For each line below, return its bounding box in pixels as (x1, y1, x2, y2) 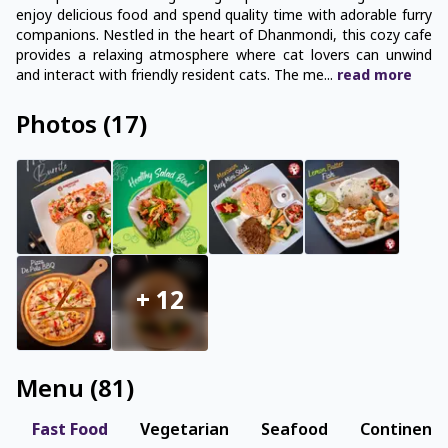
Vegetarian (140, 419, 229, 442)
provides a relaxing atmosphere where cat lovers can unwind (16, 46, 432, 66)
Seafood (261, 419, 328, 442)
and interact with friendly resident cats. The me (16, 66, 324, 86)
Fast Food (32, 419, 108, 442)
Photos (16, 110, 97, 143)
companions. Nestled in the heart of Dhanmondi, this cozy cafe (16, 26, 432, 46)
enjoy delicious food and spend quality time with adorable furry (16, 6, 432, 26)
